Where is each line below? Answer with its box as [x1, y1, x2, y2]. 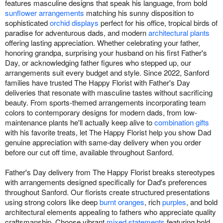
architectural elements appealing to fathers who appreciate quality [5, 207, 216, 218]
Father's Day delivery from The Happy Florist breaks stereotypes [5, 167, 215, 178]
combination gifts [154, 117, 209, 128]
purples [162, 197, 186, 208]
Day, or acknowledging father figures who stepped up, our [5, 57, 191, 68]
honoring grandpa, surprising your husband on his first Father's [5, 47, 207, 58]
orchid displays [50, 17, 99, 28]
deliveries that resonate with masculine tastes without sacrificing [5, 87, 213, 98]
